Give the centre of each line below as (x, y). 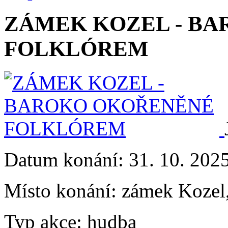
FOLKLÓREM (76, 48)
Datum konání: (66, 159)
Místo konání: (63, 190)
